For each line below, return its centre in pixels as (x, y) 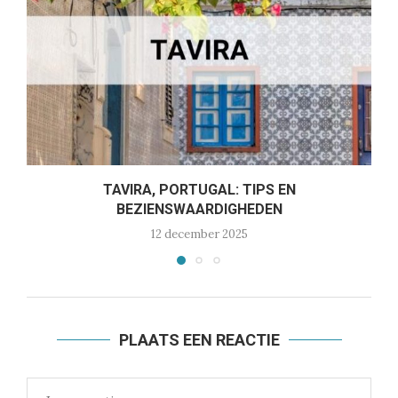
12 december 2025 (199, 235)
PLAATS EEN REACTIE (199, 340)
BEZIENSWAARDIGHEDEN (199, 210)
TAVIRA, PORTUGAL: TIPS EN (199, 190)
